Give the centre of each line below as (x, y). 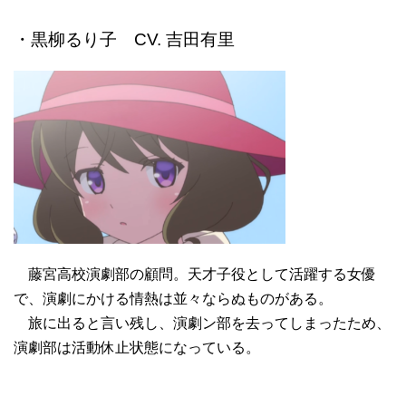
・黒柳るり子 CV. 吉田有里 (124, 40)
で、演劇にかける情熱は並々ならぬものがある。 (173, 299)
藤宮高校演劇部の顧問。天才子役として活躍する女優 (195, 275)
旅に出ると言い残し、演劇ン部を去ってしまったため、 (202, 324)
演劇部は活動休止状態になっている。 (137, 348)
